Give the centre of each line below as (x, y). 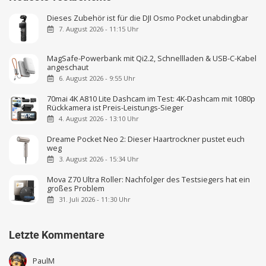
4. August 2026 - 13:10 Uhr (99, 119)
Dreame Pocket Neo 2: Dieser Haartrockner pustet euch (146, 139)
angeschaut (68, 67)
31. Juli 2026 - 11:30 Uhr (94, 199)
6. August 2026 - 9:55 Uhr (97, 78)
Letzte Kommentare (57, 235)
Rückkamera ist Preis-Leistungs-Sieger (115, 107)
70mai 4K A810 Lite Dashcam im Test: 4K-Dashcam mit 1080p (151, 98)
